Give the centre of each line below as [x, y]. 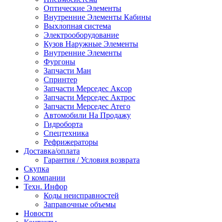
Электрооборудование [81, 35]
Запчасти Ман [67, 71]
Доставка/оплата [52, 151]
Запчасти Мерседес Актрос [89, 97]
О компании [45, 178]
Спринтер [60, 80]
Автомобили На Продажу [87, 115]
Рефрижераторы [71, 142]
